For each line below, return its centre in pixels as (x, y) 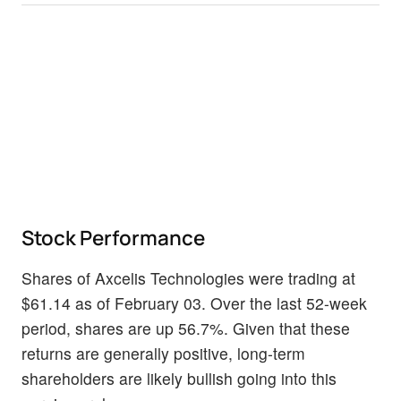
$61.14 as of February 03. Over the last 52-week (194, 303)
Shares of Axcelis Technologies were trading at (188, 278)
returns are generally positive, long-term (163, 354)
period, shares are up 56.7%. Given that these (186, 328)
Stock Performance (113, 238)
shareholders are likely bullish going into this (179, 379)
